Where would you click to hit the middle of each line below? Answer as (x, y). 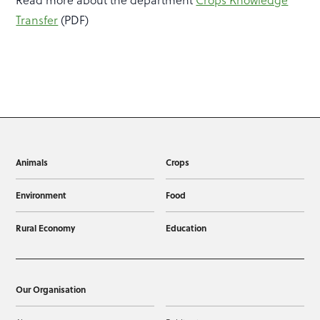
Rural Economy (46, 228)
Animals (32, 162)
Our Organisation (51, 290)
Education (186, 228)
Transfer (37, 20)
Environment (41, 195)
